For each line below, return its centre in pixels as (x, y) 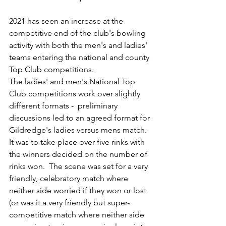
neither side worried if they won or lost (79, 190)
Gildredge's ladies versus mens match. (80, 130)
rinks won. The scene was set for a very (79, 166)
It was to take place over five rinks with (78, 142)
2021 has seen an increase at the (67, 21)
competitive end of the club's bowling (78, 33)
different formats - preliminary (64, 106)
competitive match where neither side (78, 215)
